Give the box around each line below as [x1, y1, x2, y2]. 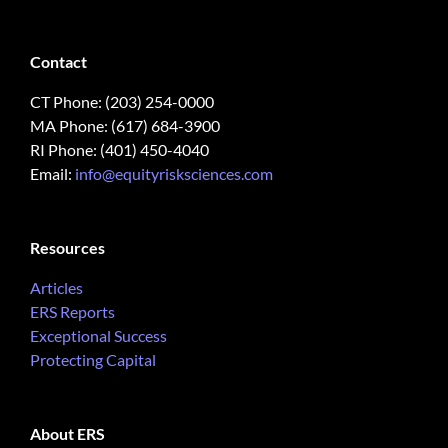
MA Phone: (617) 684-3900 [30, 116, 220, 135]
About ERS [30, 424, 105, 443]
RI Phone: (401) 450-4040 [30, 140, 209, 159]
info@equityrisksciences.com [75, 164, 273, 183]
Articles [30, 278, 83, 297]
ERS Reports [30, 302, 115, 321]
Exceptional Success [30, 326, 167, 345]
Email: [30, 164, 75, 183]
